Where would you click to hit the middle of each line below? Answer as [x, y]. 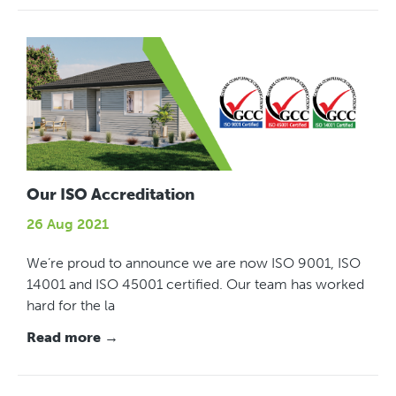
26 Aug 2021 [68, 224]
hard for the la [71, 305]
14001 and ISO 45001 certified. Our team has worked [195, 284]
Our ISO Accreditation [110, 194]
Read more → [72, 337]
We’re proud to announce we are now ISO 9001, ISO [194, 263]
